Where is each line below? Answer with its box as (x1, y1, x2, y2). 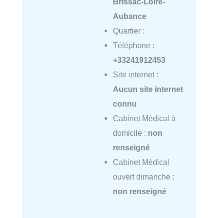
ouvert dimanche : (112, 172, 174, 182)
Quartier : (112, 26, 145, 36)
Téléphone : (112, 41, 154, 50)
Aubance (112, 12, 146, 21)
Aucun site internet (112, 85, 183, 94)
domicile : (112, 128, 148, 138)
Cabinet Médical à (112, 114, 176, 123)
